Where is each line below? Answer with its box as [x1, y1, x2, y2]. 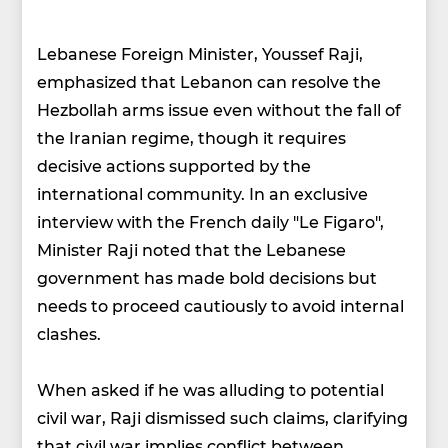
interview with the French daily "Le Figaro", [37, 211, 385, 233]
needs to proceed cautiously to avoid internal [37, 295, 405, 317]
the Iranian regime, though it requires [37, 127, 347, 149]
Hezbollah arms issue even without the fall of [37, 99, 402, 121]
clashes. [37, 323, 102, 345]
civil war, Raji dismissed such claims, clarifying [37, 407, 409, 429]
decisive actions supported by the [37, 155, 312, 177]
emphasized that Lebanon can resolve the [37, 71, 382, 93]
